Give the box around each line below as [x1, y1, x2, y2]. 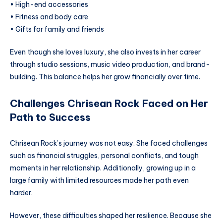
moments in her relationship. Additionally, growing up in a [10, 164, 196, 173]
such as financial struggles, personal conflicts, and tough [10, 151, 199, 161]
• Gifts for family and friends [10, 25, 104, 34]
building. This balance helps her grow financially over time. [10, 72, 200, 82]
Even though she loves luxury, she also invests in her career [10, 48, 201, 57]
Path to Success [10, 111, 91, 124]
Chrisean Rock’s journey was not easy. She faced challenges [10, 139, 208, 148]
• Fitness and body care [10, 12, 88, 22]
